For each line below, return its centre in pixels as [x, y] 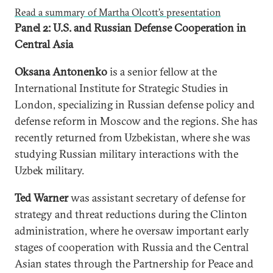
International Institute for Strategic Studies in [122, 88]
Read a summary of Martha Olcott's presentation [118, 12]
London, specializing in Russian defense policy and [135, 104]
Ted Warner [43, 197]
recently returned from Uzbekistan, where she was [133, 137]
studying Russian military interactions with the [126, 154]
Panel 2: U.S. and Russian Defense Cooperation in [130, 27]
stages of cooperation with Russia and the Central [132, 247]
